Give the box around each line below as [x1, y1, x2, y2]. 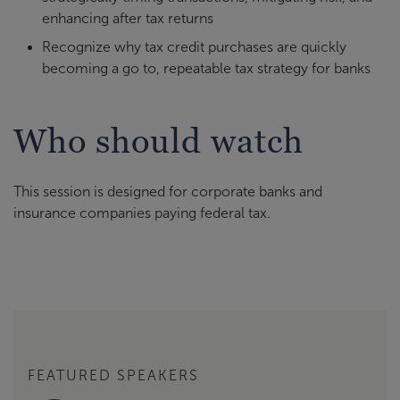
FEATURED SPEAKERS [28, 367, 199, 383]
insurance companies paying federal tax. [13, 205, 271, 221]
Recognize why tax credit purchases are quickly [42, 38, 346, 54]
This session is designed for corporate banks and [13, 184, 322, 199]
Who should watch [13, 121, 304, 160]
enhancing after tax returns [42, 10, 213, 26]
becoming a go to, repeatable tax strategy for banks [42, 60, 371, 76]
